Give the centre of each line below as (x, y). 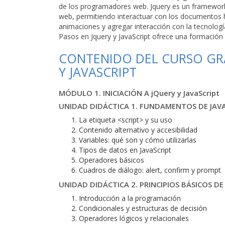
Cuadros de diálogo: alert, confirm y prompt (150, 170)
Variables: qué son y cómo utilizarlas (138, 140)
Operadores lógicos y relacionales (134, 218)
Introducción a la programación (130, 198)
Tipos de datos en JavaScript (125, 150)
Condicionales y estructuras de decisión (143, 208)
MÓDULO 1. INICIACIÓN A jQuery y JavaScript (139, 93)
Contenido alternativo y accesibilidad (138, 130)
